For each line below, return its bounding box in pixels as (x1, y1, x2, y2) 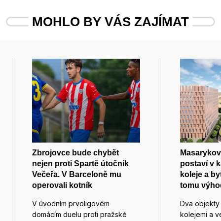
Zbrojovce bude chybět (32, 148, 119, 157)
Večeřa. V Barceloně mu (32, 170, 121, 179)
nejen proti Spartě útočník (32, 159, 129, 168)
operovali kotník (32, 181, 92, 189)
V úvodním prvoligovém (32, 199, 110, 208)
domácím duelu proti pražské (32, 210, 127, 219)
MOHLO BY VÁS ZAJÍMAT (32, 14, 189, 29)
